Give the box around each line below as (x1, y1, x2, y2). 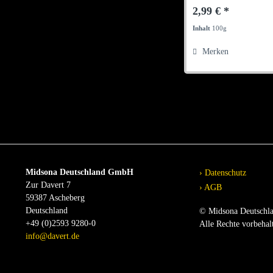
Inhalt (193, 24, 213, 32)
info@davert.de (26, 231, 79, 241)
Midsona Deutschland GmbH (26, 167, 133, 177)
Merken (202, 46, 229, 56)
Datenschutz (202, 168, 246, 177)
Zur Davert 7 (26, 180, 71, 190)
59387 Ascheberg (26, 193, 85, 202)
